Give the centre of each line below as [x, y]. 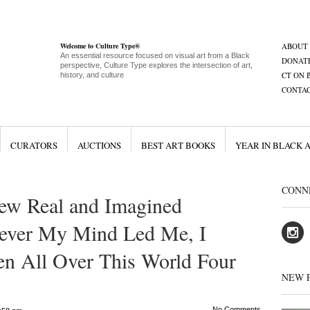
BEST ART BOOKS [178, 145]
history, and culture [92, 75]
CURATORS [34, 145]
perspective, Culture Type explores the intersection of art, [156, 65]
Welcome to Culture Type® [100, 46]
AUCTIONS [99, 145]
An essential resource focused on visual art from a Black [155, 55]
